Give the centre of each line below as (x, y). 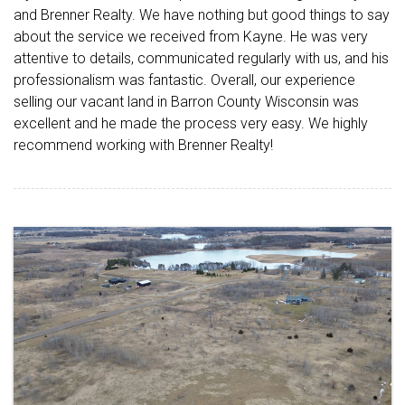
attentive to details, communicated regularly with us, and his (201, 58)
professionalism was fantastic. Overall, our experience (184, 80)
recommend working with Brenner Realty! (143, 145)
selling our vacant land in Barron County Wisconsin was (186, 101)
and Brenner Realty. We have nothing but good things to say (202, 14)
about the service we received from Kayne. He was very (191, 36)
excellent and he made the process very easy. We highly (191, 123)
